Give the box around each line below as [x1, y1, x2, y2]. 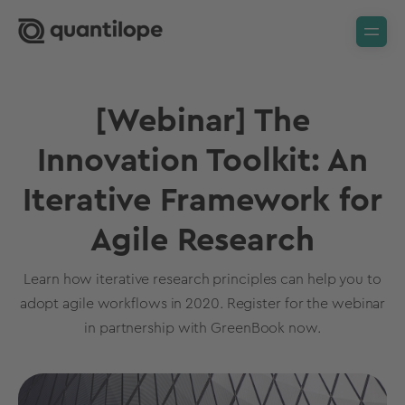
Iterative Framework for [23, 184, 382, 217]
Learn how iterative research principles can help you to [24, 272, 381, 287]
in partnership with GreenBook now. [84, 321, 321, 335]
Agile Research [90, 224, 315, 257]
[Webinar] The [95, 105, 310, 137]
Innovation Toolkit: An [37, 145, 368, 177]
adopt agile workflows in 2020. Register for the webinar [19, 297, 386, 311]
